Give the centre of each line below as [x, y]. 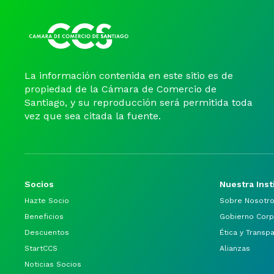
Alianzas [235, 248]
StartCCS [41, 248]
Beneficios [44, 217]
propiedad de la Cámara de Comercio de [120, 89]
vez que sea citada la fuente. [93, 116]
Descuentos [47, 232]
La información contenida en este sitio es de [129, 76]
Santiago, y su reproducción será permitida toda [139, 102]
